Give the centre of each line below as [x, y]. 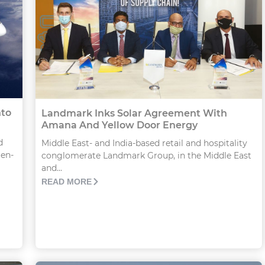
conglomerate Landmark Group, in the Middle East [146, 155]
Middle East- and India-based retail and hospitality [144, 143]
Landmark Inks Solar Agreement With [134, 113]
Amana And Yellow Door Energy [119, 125]
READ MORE [66, 181]
